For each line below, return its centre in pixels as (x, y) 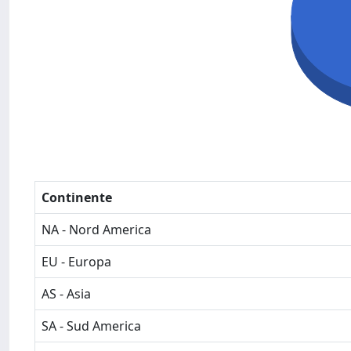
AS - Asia (66, 294)
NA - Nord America (96, 230)
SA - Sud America (91, 326)
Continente (77, 197)
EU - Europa (76, 262)
